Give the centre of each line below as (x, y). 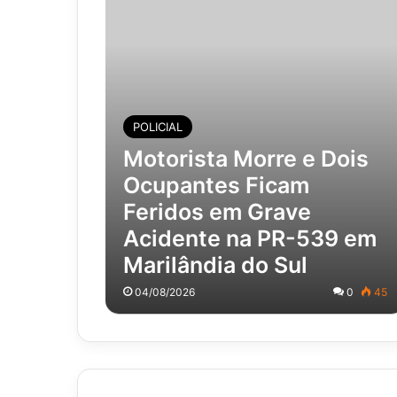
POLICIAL (157, 126)
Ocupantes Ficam (216, 185)
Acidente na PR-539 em (249, 238)
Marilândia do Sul (215, 265)
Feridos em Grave (217, 211)
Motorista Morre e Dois (245, 158)
